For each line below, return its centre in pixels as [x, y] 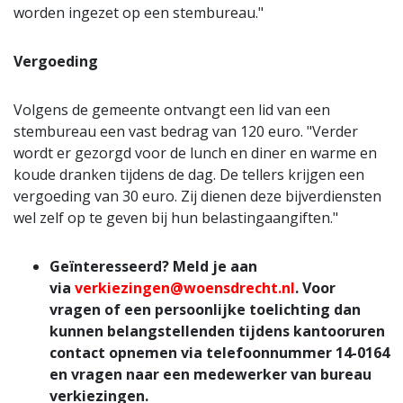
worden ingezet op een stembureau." [139, 13]
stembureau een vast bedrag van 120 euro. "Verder [186, 132]
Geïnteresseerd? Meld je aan [153, 267]
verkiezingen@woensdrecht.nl [185, 288]
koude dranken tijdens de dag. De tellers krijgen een [189, 175]
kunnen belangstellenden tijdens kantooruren [217, 331]
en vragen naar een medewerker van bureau [210, 375]
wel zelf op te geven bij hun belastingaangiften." [176, 218]
